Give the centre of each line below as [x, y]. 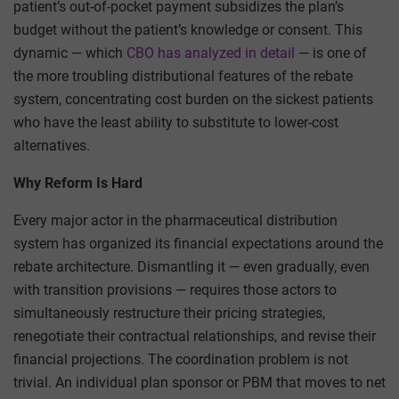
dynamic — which [70, 53]
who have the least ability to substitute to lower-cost [176, 122]
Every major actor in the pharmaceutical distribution [175, 220]
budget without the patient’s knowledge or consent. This [188, 29]
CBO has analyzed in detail [211, 53]
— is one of [331, 53]
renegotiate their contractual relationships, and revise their [195, 336]
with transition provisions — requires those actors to [175, 289]
